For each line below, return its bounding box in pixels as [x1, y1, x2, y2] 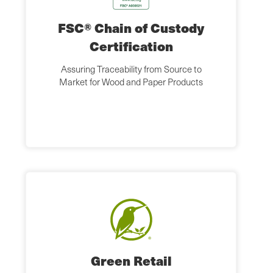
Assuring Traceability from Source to [60, 63, 202, 76]
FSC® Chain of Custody [58, 18, 204, 38]
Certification [89, 37, 173, 56]
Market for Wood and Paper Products [59, 76, 203, 88]
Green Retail [90, 251, 172, 271]
